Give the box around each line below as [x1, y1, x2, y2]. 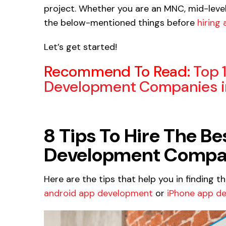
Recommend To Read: [44, 61, 190, 81]
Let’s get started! [44, 40, 117, 53]
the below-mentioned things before [44, 16, 197, 29]
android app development [44, 187, 153, 199]
